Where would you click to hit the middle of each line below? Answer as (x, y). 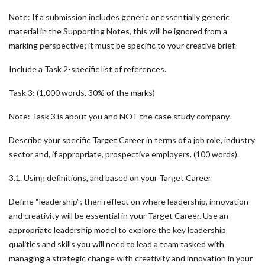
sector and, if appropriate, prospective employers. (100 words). (124, 154)
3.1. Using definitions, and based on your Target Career (110, 178)
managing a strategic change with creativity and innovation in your (131, 258)
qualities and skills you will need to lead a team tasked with (117, 244)
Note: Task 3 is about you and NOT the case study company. (120, 116)
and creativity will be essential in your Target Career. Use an (119, 216)
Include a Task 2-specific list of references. (88, 69)
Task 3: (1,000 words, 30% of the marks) (82, 93)
